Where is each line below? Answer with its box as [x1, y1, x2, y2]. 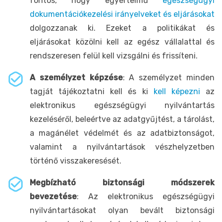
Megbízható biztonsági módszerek [30, 177, 215, 187]
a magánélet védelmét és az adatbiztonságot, [30, 128, 215, 138]
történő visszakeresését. [30, 156, 121, 166]
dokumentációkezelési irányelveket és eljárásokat [30, 9, 215, 19]
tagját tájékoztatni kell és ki [30, 86, 154, 96]
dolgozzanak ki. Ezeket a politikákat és [30, 23, 215, 33]
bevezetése [30, 191, 77, 201]
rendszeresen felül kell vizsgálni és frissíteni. [30, 51, 198, 60]
